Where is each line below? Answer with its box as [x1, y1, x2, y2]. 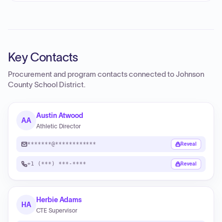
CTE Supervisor [36, 207, 77, 214]
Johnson [176, 70, 204, 78]
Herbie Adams [36, 196, 82, 204]
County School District [8, 81, 84, 89]
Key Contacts [8, 51, 78, 64]
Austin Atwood [36, 111, 84, 119]
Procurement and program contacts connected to [8, 70, 176, 78]
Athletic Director [36, 123, 81, 129]
